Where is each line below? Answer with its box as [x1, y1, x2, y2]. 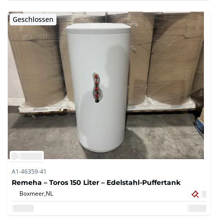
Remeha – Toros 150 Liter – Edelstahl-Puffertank [12, 178, 181, 187]
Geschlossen [13, 15, 54, 24]
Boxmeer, [19, 189, 46, 198]
